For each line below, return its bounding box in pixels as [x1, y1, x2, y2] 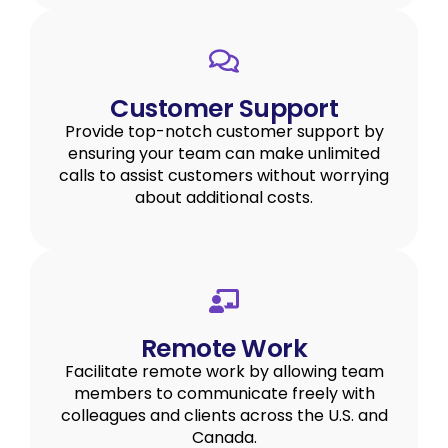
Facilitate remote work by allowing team [64, 359, 384, 383]
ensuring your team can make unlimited [68, 142, 380, 166]
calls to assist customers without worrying [59, 164, 389, 188]
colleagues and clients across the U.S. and [60, 403, 388, 427]
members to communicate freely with [73, 381, 375, 405]
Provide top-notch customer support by [64, 120, 384, 144]
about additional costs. [135, 186, 313, 210]
